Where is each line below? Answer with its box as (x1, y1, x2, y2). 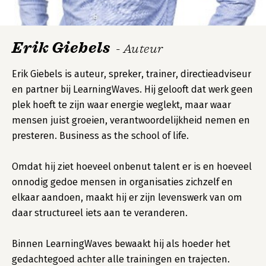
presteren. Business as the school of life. (12, 130, 189, 141)
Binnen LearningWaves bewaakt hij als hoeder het (12, 238, 230, 249)
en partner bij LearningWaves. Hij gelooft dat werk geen (12, 84, 253, 95)
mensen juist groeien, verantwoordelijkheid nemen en (12, 115, 250, 126)
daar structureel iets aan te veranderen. (12, 207, 188, 218)
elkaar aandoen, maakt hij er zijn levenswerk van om (12, 192, 242, 203)
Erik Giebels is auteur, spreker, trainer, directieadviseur (12, 68, 251, 80)
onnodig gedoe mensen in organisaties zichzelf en (12, 176, 233, 188)
